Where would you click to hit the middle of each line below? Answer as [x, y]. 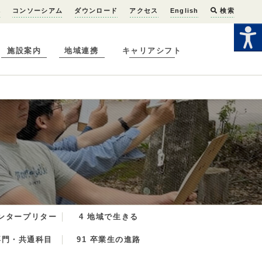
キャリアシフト [152, 51]
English [184, 11]
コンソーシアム [38, 11]
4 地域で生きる [109, 217]
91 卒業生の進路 [109, 239]
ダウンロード [96, 11]
